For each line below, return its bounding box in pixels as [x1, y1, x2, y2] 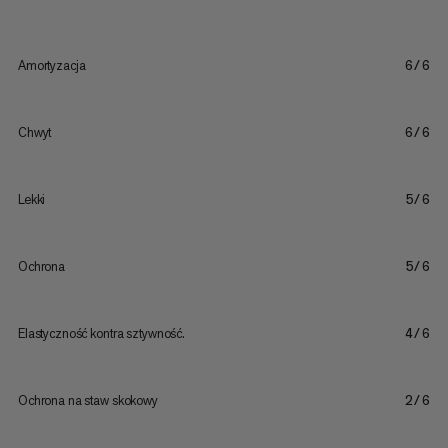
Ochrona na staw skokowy [17, 391, 158, 409]
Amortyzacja [17, 56, 86, 74]
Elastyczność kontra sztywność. [17, 324, 185, 342]
